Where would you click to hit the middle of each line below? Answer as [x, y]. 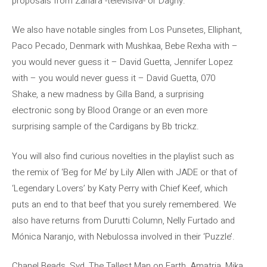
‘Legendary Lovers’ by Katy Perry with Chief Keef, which [120, 188]
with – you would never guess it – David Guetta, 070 [114, 78]
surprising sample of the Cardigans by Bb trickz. [105, 126]
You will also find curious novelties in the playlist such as [123, 156]
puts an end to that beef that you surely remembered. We [124, 204]
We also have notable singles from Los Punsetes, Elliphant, [127, 30]
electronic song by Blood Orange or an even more [110, 110]
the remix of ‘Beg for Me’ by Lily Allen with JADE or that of [125, 172]
